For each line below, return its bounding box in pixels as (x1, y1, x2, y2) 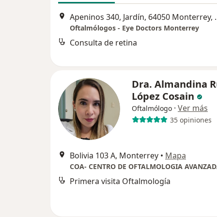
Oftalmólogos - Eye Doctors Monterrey (70, 23, 199, 33)
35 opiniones (170, 115, 212, 124)
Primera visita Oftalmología (70, 176, 170, 186)
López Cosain (132, 90, 197, 103)
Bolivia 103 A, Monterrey (70, 150, 158, 161)
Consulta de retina (70, 37, 137, 48)
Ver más (178, 103, 208, 113)
